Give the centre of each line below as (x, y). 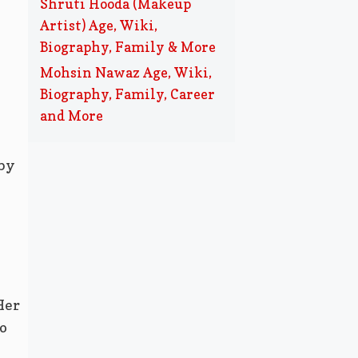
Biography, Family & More (127, 47)
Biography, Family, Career (127, 94)
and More (71, 115)
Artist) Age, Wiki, (98, 25)
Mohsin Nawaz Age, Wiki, (125, 72)
